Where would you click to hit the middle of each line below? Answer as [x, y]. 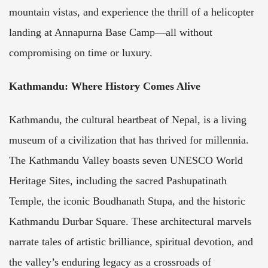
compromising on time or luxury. [81, 52]
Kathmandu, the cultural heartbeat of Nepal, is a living [128, 119]
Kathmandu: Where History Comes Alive [105, 86]
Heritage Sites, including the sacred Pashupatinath [118, 180]
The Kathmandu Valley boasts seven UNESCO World [126, 160]
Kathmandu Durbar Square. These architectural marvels [130, 221]
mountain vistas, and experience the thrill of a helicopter [132, 12]
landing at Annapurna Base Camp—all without [111, 32]
